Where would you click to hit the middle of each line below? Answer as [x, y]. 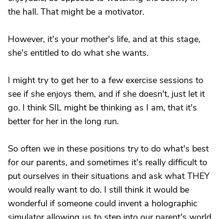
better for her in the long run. [63, 121]
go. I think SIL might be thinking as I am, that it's [102, 108]
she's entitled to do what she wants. [78, 53]
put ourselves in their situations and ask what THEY [109, 176]
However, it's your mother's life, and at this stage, [104, 39]
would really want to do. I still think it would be [99, 190]
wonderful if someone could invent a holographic [103, 203]
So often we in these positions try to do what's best [108, 149]
